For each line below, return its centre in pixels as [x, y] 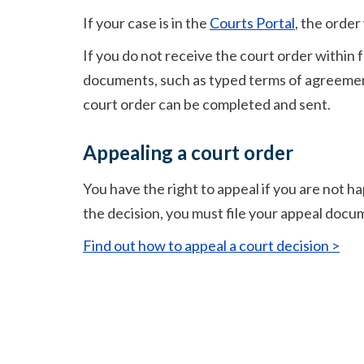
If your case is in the [146, 23]
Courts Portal [252, 23]
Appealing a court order [188, 152]
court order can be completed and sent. [207, 104]
